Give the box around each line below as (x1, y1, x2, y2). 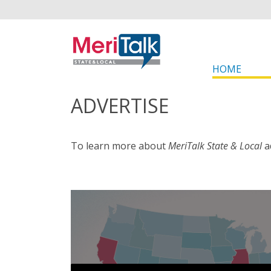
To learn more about (71, 139, 168, 152)
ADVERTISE (71, 93, 169, 119)
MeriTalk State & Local (168, 139, 264, 152)
